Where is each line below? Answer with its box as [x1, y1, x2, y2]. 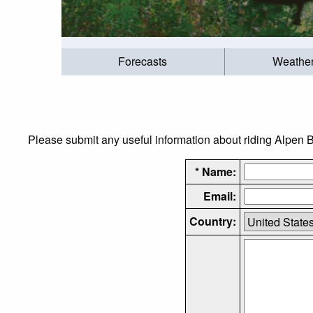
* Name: [194, 163, 236, 180]
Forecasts [118, 53, 168, 70]
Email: [203, 187, 236, 204]
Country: [189, 212, 236, 229]
